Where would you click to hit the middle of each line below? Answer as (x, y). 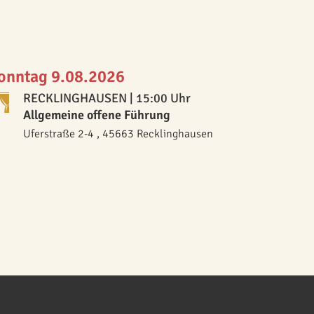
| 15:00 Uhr (158, 98)
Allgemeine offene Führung (96, 115)
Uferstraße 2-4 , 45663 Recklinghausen (118, 134)
